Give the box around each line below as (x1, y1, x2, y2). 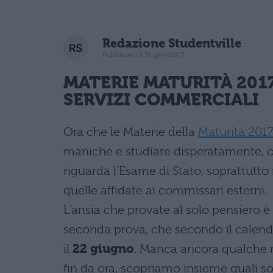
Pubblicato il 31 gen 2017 (102, 50, 184, 59)
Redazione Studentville (102, 36, 241, 51)
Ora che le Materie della (63, 125, 198, 139)
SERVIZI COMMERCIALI (63, 89, 260, 110)
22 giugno (73, 242, 134, 256)
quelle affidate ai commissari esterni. (63, 183, 267, 197)
